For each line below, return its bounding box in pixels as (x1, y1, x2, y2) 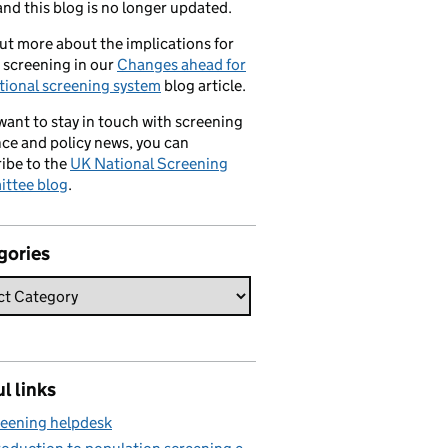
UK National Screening (70, 154, 228, 173)
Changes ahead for (117, 55, 246, 74)
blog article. (161, 76, 246, 95)
